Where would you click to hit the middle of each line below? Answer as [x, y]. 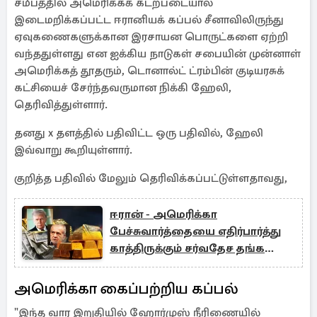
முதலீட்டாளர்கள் [154, 265]
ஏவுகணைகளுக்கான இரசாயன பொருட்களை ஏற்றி [151, 37]
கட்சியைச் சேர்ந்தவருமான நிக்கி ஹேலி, [123, 88]
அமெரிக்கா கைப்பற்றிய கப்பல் [126, 288]
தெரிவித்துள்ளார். [61, 105]
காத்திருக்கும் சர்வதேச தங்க [187, 248]
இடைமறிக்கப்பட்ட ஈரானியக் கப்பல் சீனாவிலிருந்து [149, 20]
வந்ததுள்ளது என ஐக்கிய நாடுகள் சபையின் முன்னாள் [157, 54]
